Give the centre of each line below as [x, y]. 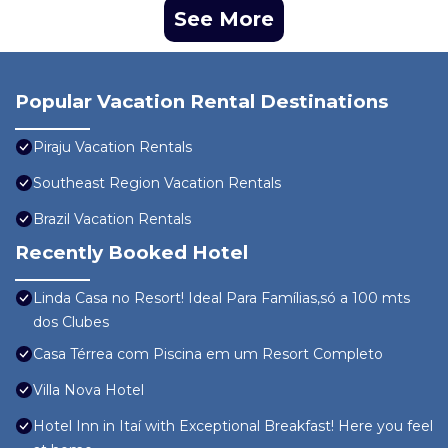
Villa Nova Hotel [88, 390]
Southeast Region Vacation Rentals [157, 183]
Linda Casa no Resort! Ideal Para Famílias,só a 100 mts [221, 298]
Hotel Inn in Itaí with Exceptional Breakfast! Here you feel [233, 426]
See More [224, 19]
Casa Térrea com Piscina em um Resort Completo [208, 354]
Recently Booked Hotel [131, 253]
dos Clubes [71, 322]
